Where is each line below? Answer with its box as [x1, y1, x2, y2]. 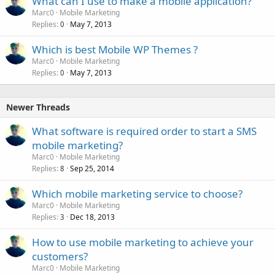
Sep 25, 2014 [70, 163, 114, 174]
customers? [32, 249, 88, 263]
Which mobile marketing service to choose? [32, 186, 242, 201]
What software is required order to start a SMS [32, 123, 257, 138]
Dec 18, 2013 [70, 211, 115, 222]
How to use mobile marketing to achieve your [32, 234, 254, 249]
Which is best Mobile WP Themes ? [32, 42, 198, 56]
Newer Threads [6, 101, 70, 113]
